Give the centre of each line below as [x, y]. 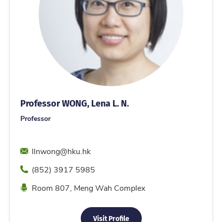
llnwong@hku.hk [61, 151]
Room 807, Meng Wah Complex [88, 188]
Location [35, 187]
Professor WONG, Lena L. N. [75, 103]
